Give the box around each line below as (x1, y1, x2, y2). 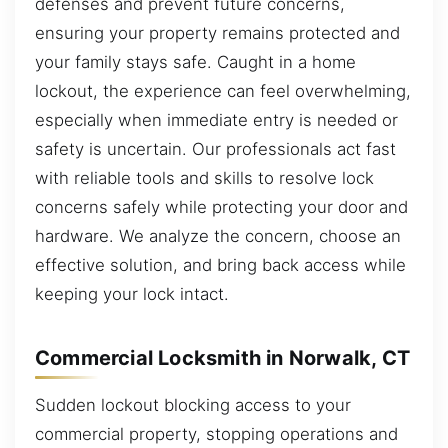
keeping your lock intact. (35, 284, 229, 305)
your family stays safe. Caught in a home (35, 52, 356, 73)
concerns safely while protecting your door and (35, 197, 408, 218)
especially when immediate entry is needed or (35, 110, 398, 131)
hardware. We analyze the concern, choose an (35, 226, 401, 247)
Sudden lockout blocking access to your (35, 395, 351, 416)
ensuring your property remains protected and (35, 23, 400, 44)
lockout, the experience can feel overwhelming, (35, 81, 411, 102)
